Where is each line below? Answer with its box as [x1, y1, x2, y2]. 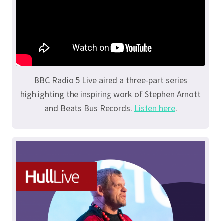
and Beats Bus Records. [44, 102, 134, 113]
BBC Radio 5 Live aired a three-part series [34, 74, 187, 86]
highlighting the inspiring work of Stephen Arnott [20, 88, 201, 100]
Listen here [134, 102, 175, 113]
